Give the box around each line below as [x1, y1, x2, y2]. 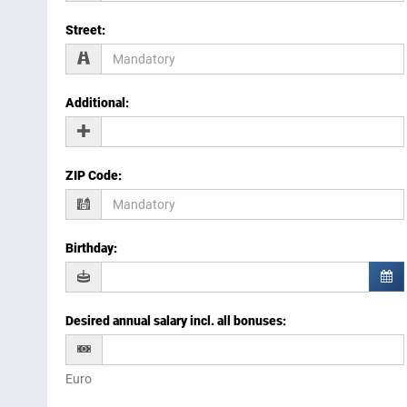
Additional [65, 95, 125, 111]
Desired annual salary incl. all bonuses [65, 313, 283, 329]
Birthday [65, 241, 114, 256]
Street [65, 23, 102, 38]
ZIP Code [65, 168, 118, 184]
